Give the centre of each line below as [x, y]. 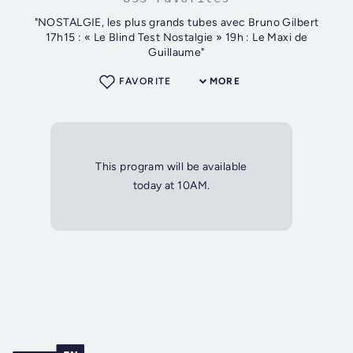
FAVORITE [145, 82]
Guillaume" [176, 53]
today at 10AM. [171, 186]
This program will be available [171, 167]
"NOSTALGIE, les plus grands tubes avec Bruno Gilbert [176, 23]
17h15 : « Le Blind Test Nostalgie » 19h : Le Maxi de [176, 38]
